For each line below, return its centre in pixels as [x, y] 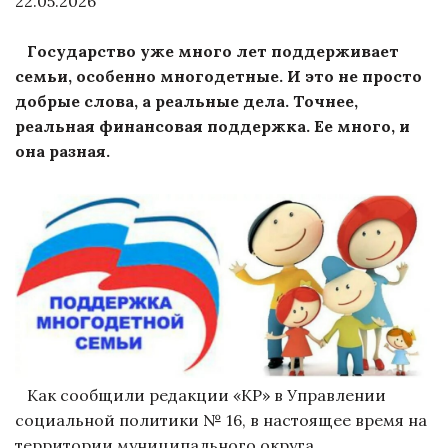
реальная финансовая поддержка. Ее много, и [212, 126]
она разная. [64, 151]
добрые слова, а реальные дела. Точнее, [186, 101]
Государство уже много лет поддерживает [213, 51]
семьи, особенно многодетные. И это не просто [218, 76]
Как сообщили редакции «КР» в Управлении [200, 395]
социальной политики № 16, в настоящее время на [221, 420]
